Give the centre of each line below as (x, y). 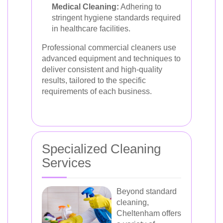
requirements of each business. (97, 91)
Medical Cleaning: (85, 7)
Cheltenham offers (149, 213)
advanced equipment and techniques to (111, 58)
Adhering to (140, 7)
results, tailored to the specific (94, 80)
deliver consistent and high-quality (102, 69)
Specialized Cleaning (101, 149)
